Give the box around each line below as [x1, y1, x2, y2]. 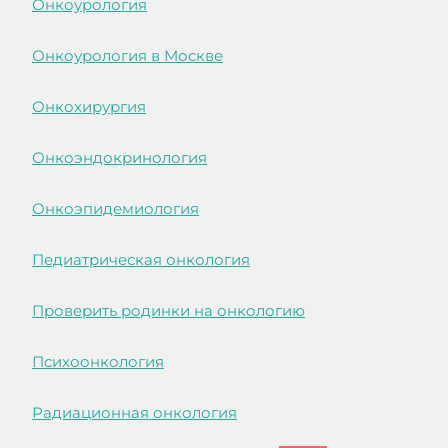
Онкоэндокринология [32, 148, 207, 168]
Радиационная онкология [32, 403, 237, 423]
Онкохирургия [32, 97, 146, 117]
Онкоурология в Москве [32, 46, 223, 66]
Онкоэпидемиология [32, 199, 199, 219]
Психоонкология [32, 352, 164, 372]
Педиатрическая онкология [32, 250, 250, 270]
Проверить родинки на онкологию [32, 301, 305, 321]
